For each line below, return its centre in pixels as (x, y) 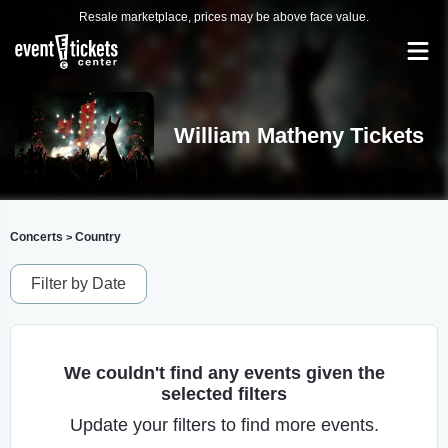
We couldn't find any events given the (224, 373)
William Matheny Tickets (298, 135)
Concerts (36, 237)
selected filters (224, 394)
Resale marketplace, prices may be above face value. (224, 17)
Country (98, 237)
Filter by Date (78, 283)
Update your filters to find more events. (224, 425)
